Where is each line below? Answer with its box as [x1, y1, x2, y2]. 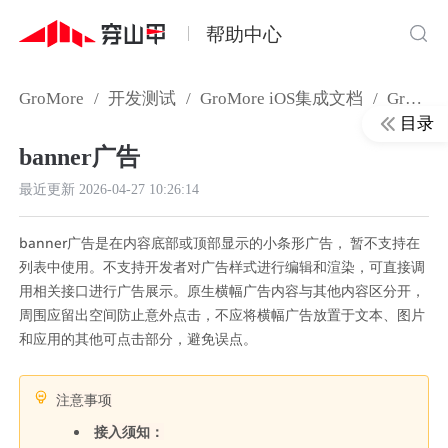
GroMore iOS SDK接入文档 [387, 89, 406, 108]
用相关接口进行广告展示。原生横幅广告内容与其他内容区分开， [19, 282, 426, 300]
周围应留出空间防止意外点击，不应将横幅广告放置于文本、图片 [19, 306, 426, 324]
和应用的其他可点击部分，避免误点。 [19, 330, 258, 348]
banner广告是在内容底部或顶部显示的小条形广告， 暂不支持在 [19, 234, 421, 252]
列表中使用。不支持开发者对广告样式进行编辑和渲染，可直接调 [19, 258, 426, 276]
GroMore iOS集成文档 [200, 89, 364, 108]
